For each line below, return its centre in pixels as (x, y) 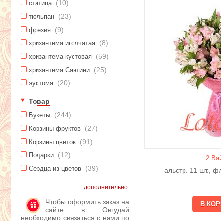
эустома (42, 83)
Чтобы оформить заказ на (87, 202)
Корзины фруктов (56, 129)
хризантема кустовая (61, 57)
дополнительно (106, 188)
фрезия (41, 30)
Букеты (40, 115)
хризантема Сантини (60, 70)
